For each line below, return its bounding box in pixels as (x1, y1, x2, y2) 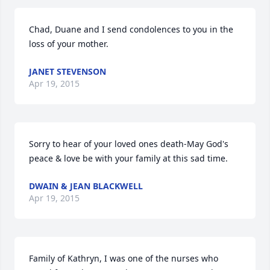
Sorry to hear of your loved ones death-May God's (29, 138, 228, 149)
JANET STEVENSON (29, 66, 106, 77)
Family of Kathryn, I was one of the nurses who (29, 253, 218, 264)
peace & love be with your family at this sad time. (29, 152, 228, 164)
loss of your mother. (29, 38, 108, 49)
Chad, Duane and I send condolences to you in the (29, 24, 233, 35)
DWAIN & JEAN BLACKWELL (29, 180, 143, 192)
